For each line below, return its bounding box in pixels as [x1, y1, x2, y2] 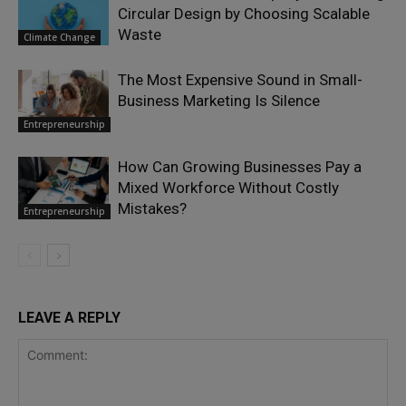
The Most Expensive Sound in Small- [118, 71, 362, 90]
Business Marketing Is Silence [118, 92, 320, 111]
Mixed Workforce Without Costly [118, 179, 339, 198]
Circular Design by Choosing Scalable [118, 5, 370, 24]
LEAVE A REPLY [18, 309, 121, 327]
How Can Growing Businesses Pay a [118, 158, 362, 177]
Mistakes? [118, 199, 187, 218]
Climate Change [24, 30, 95, 43]
